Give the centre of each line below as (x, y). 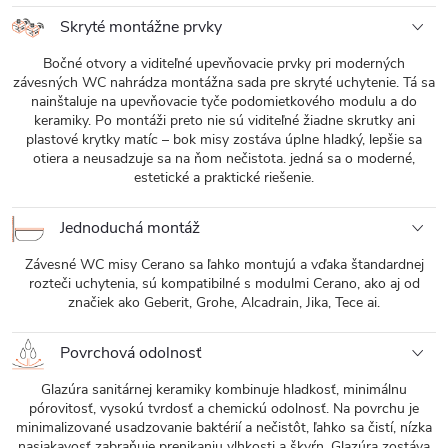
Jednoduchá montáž (128, 227)
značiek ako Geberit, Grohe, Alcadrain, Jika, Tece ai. (224, 302)
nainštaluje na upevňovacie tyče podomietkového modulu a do (224, 101)
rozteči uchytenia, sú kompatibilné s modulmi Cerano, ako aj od (224, 283)
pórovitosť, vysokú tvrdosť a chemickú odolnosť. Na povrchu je (224, 408)
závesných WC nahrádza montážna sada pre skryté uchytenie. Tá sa (224, 82)
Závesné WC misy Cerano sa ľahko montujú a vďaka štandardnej (224, 264)
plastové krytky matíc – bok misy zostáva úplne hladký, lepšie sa (224, 139)
